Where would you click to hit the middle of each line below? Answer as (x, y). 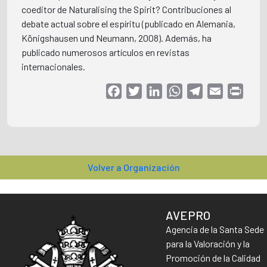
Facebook (141, 91)
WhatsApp (204, 91)
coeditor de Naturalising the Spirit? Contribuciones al (126, 9)
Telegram (221, 91)
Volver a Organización (133, 167)
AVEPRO (188, 215)
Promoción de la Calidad (213, 258)
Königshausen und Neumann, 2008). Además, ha (117, 38)
